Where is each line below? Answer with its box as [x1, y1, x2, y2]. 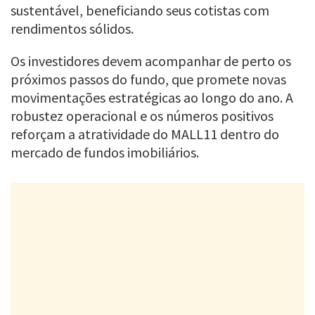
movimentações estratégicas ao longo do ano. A [11, 89, 293, 107]
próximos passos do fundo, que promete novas [11, 70, 286, 89]
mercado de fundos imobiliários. [11, 143, 199, 162]
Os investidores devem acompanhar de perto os [11, 52, 291, 70]
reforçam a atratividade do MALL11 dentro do [11, 125, 279, 143]
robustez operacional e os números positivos [11, 107, 274, 125]
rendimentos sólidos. [11, 20, 134, 38]
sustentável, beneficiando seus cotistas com [11, 1, 269, 20]
